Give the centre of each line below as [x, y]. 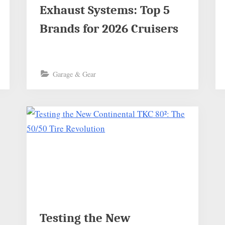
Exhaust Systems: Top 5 [104, 10]
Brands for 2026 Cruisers [109, 29]
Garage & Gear [74, 74]
